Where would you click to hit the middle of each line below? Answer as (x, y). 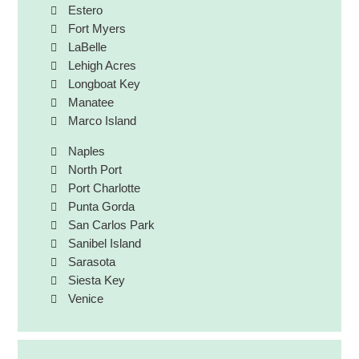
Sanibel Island (105, 244)
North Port (95, 170)
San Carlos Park (112, 225)
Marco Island (103, 121)
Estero (86, 10)
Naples (87, 151)
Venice (86, 299)
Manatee (91, 103)
